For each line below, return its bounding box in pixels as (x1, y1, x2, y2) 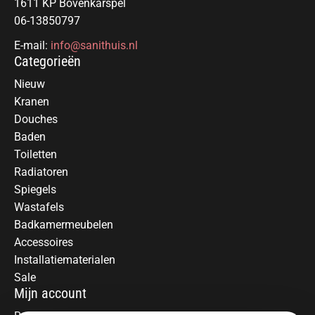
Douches (14, 112, 58, 127)
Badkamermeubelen (14, 218, 113, 232)
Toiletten (14, 148, 57, 162)
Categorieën (14, 53, 81, 70)
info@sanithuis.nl (51, 39, 138, 53)
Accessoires (14, 236, 73, 250)
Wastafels (14, 200, 64, 214)
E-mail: (14, 39, 51, 53)
